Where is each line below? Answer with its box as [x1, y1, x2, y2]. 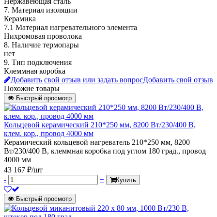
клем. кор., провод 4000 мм [4, 129, 93, 138]
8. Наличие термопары [4, 40, 79, 49]
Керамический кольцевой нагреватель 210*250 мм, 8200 [4, 138, 190, 146]
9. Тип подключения [4, 58, 72, 66]
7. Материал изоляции [4, 5, 77, 14]
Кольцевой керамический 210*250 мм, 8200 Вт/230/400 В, [4, 120, 196, 129]
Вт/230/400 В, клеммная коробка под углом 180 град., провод [4, 146, 206, 155]
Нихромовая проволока [4, 31, 82, 40]
